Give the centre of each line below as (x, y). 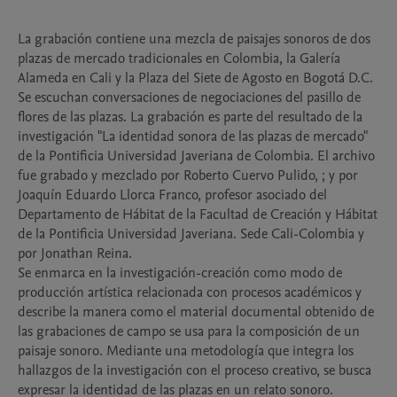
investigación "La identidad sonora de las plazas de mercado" (192, 136)
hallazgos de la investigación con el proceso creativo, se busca (195, 370)
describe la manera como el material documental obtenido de (196, 312)
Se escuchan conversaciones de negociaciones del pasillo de (189, 97)
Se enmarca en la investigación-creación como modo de (180, 273)
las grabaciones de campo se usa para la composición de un (189, 331)
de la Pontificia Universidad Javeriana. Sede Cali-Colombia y (191, 234)
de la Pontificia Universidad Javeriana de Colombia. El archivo (196, 156)
